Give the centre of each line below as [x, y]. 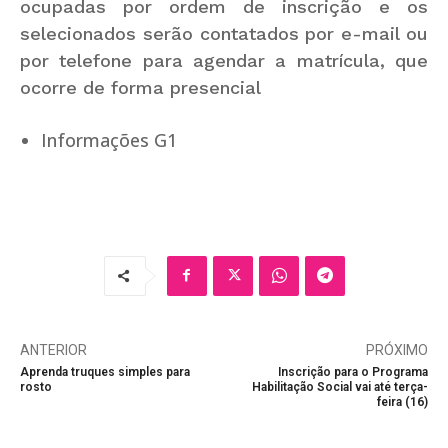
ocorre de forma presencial [140, 87]
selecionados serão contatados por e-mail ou [224, 33]
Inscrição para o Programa [352, 371]
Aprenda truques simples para [105, 371]
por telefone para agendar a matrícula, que [224, 60]
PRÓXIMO [396, 349]
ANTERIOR [53, 349]
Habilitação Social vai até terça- [339, 386]
